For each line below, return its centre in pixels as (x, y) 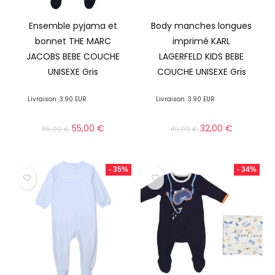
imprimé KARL (202, 41)
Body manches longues (202, 25)
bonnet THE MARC (73, 41)
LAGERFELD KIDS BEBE (202, 56)
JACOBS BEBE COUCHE (73, 56)
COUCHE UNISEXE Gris (201, 72)
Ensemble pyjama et (73, 25)
